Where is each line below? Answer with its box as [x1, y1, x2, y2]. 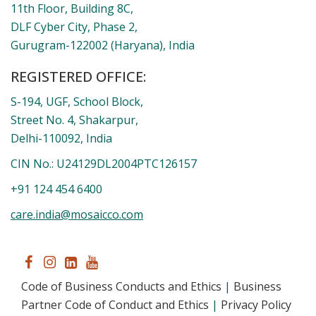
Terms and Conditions [63, 296, 181, 312]
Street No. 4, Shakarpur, [11, 93, 138, 109]
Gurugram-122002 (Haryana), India [11, 18, 195, 34]
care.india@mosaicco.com [11, 188, 143, 203]
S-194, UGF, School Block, [11, 75, 143, 90]
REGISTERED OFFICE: [11, 48, 146, 67]
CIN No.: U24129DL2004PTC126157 [11, 137, 197, 152]
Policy [21, 296, 51, 312]
